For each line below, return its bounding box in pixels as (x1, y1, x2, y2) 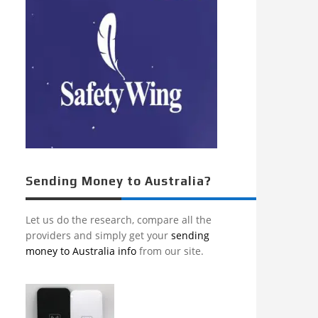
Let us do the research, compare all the (26, 212, 212, 226)
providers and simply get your (26, 228, 171, 242)
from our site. (136, 243, 204, 258)
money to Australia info (26, 243, 136, 258)
